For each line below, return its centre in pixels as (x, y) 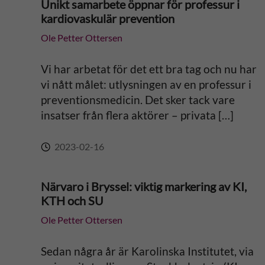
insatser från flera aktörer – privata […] (137, 115)
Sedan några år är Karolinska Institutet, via (147, 251)
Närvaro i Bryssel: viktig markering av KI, (143, 186)
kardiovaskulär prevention (107, 18)
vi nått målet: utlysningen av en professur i (146, 84)
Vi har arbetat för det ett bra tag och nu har (148, 69)
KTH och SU (72, 201)
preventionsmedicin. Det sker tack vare (138, 100)
